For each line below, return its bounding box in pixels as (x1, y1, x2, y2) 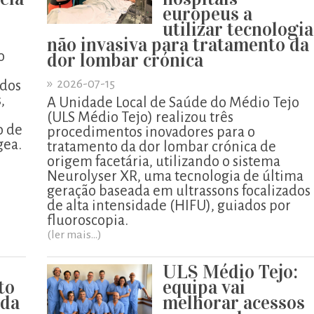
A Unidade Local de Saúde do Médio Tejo (47, 95, 299, 110)
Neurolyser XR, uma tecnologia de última (47, 168, 303, 184)
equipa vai (163, 275, 245, 299)
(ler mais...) (47, 228, 102, 241)
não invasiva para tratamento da (47, 33, 309, 56)
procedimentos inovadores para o (47, 124, 255, 139)
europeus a (163, 2, 252, 25)
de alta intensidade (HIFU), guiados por (47, 198, 291, 213)
